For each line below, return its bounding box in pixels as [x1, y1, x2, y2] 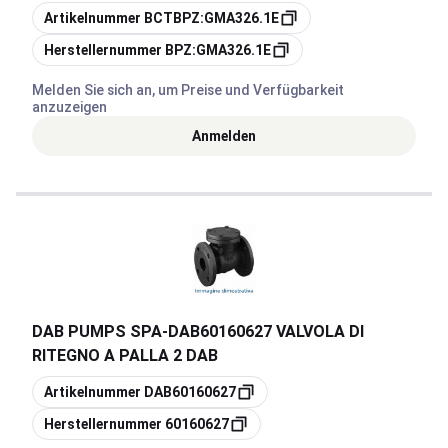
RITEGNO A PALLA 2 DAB [32, 346, 218, 365]
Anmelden [192, 127, 256, 144]
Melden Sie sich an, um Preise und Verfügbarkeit [32, 82, 344, 98]
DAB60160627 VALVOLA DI [168, 322, 364, 341]
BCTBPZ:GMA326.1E [144, 10, 279, 26]
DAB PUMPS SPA [32, 322, 162, 341]
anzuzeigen [32, 99, 107, 115]
